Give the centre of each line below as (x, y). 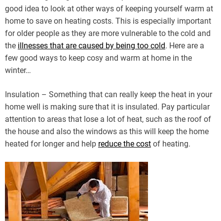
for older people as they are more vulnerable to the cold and (108, 33)
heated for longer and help (52, 144)
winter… (18, 70)
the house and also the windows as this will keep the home (107, 131)
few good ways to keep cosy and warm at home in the (98, 58)
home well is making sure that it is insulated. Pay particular (107, 107)
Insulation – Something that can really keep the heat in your (109, 94)
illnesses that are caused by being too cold (92, 45)
